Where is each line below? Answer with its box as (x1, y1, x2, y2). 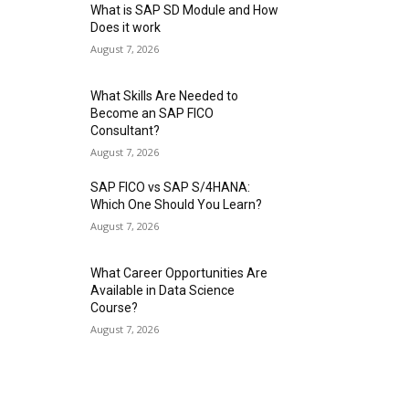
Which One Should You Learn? (90, 197, 263, 213)
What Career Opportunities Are (90, 266, 268, 281)
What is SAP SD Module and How (90, 3, 279, 18)
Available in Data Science (90, 283, 236, 299)
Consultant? (90, 123, 161, 139)
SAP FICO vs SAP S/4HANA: (90, 180, 251, 195)
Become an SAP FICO (90, 106, 215, 121)
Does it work (90, 20, 162, 36)
